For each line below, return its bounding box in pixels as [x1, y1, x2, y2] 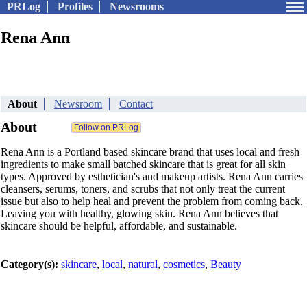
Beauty [210, 258, 241, 270]
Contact [119, 98, 153, 110]
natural [128, 258, 158, 270]
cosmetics [163, 258, 205, 270]
